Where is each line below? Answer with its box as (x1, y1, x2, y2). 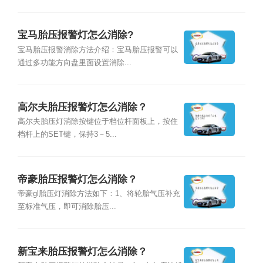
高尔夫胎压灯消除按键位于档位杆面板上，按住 (17, 117, 178, 126)
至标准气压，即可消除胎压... (17, 203, 116, 211)
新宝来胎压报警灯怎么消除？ (17, 245, 147, 257)
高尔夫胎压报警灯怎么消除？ (17, 102, 147, 113)
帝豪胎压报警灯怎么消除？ (17, 173, 137, 185)
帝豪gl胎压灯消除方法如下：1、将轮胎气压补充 (17, 190, 180, 198)
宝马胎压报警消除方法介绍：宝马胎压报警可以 (17, 45, 178, 54)
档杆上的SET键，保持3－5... (17, 130, 117, 139)
